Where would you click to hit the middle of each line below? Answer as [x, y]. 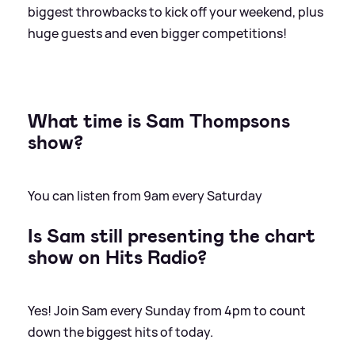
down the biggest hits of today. [120, 332]
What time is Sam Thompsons [159, 121]
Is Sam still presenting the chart [172, 236]
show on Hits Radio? [117, 257]
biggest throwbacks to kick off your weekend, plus [176, 11]
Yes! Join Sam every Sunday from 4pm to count [167, 310]
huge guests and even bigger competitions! [157, 33]
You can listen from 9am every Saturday [145, 195]
